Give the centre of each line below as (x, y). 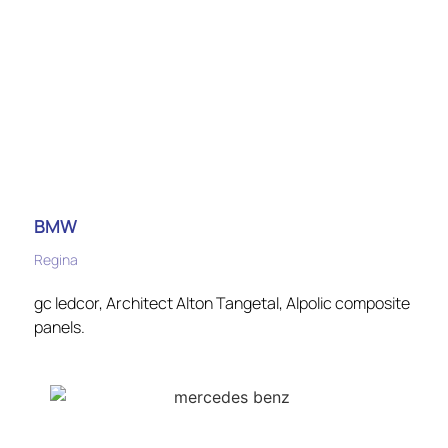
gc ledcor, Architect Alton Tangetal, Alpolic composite (222, 302)
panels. (59, 326)
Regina (56, 259)
